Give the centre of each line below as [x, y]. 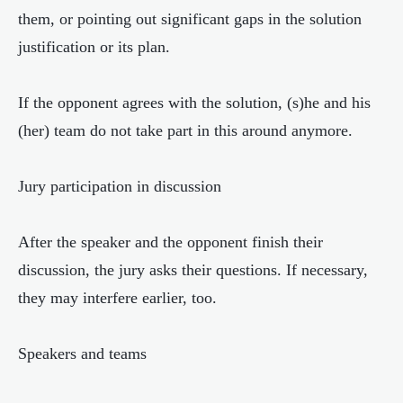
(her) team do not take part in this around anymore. [185, 130]
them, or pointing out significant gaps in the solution [190, 19]
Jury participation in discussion [120, 186]
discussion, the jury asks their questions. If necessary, [193, 270]
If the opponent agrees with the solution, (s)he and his [194, 103]
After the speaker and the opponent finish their [170, 242]
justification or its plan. [94, 47]
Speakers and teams [82, 354]
